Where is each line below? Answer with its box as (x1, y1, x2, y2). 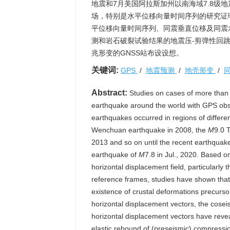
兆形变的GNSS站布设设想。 (91, 49, 183, 57)
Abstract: (91, 88, 127, 97)
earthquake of (91, 150, 139, 159)
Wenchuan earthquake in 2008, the (91, 126, 208, 134)
